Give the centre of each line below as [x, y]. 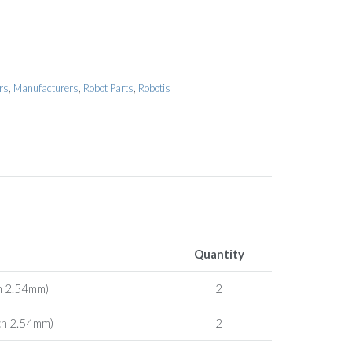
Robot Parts [108, 88]
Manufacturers [46, 88]
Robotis [154, 88]
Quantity [219, 254]
